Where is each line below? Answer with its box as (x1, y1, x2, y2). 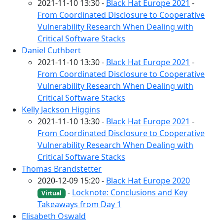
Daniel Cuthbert (22, 44, 81, 56)
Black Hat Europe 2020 (106, 175, 190, 186)
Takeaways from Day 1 (37, 199, 121, 210)
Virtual (41, 188, 62, 197)
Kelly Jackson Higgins (22, 104, 100, 115)
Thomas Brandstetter (22, 163, 102, 174)
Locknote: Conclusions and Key (72, 186, 187, 198)
